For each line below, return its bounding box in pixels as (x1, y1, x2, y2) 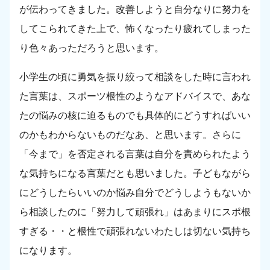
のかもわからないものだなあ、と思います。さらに (19, 130, 241, 140)
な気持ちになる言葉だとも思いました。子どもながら (19, 168, 251, 179)
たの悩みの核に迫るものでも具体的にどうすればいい (19, 110, 251, 121)
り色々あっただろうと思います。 (19, 43, 164, 54)
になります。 (19, 245, 77, 256)
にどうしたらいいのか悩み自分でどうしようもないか (19, 187, 251, 198)
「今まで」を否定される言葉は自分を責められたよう (19, 149, 251, 160)
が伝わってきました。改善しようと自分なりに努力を (19, 4, 251, 15)
